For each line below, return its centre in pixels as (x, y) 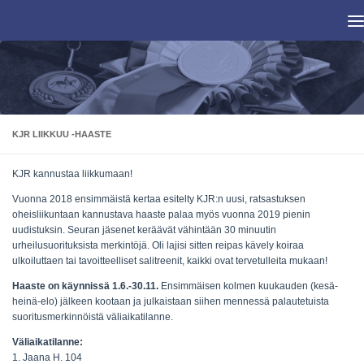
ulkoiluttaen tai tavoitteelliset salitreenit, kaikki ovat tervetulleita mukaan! (170, 261)
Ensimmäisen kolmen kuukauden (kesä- (248, 286)
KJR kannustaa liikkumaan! (72, 174)
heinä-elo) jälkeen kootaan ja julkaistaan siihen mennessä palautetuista (171, 302)
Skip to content (60, 22)
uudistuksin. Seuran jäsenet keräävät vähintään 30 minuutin (144, 230)
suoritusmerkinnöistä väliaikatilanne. (93, 317)
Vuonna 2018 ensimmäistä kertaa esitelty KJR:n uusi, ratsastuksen (159, 199)
